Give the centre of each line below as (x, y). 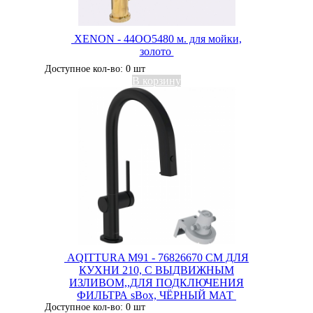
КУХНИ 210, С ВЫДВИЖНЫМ (156, 270)
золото (156, 51)
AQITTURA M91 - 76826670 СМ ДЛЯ (156, 257)
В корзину (156, 81)
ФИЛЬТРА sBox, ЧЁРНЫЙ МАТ (156, 295)
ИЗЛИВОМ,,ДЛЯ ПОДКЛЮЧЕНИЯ (156, 283)
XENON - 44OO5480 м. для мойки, (156, 39)
